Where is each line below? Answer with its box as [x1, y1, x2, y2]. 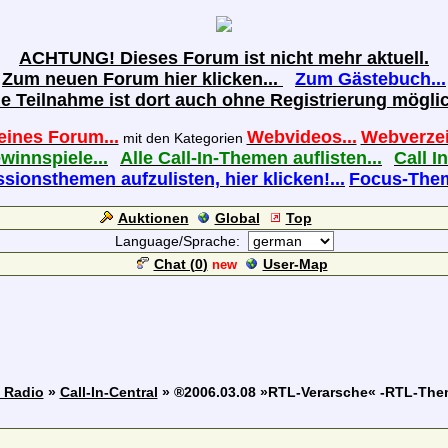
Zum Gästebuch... [295, 69, 446, 89]
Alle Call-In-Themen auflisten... [120, 148, 382, 168]
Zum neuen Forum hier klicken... [2, 69, 283, 89]
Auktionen [117, 210, 189, 226]
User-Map [262, 256, 328, 272]
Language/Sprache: [114, 233, 248, 249]
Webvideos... [246, 127, 357, 147]
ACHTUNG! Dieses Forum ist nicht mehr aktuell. [19, 48, 429, 68]
